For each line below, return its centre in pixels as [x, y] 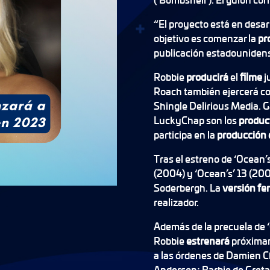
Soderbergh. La [188, 188]
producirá [208, 77]
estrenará [209, 241]
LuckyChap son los [196, 120]
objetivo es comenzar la [206, 38]
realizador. [176, 202]
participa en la [185, 135]
